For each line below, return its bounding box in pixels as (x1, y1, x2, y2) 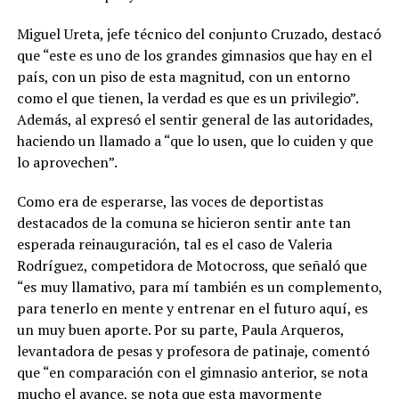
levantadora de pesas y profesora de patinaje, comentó (16, 341, 370, 362)
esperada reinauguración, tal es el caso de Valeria (16, 234, 332, 255)
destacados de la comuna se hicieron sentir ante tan (16, 213, 351, 233)
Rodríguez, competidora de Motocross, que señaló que (16, 256, 367, 276)
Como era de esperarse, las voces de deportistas (16, 191, 323, 212)
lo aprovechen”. (16, 152, 118, 173)
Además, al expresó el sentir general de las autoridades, (16, 110, 373, 130)
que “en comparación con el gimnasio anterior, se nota (16, 362, 368, 383)
